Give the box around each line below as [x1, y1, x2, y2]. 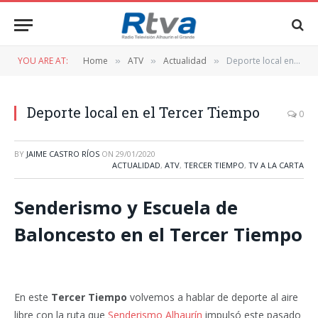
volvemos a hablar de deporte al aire [127, 290, 298, 305]
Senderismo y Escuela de [14, 194, 238, 220]
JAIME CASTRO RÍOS [26, 148, 99, 159]
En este [14, 290, 51, 305]
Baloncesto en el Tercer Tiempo [14, 221, 302, 247]
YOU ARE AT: [18, 55, 68, 67]
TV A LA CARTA [248, 160, 304, 170]
